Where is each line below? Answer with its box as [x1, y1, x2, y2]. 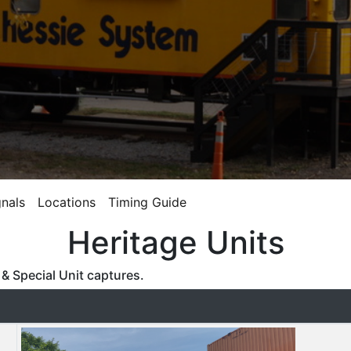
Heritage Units [67, 223, 284, 262]
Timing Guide [108, 194, 186, 210]
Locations [38, 194, 96, 210]
